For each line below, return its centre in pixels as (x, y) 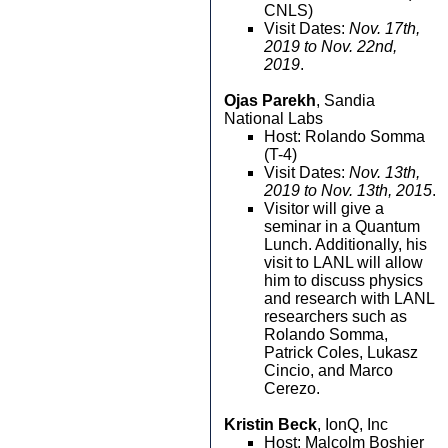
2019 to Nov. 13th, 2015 (348, 190)
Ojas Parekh (270, 100)
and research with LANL (349, 298)
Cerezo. (292, 388)
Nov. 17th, (384, 28)
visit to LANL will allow (343, 262)
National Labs (273, 118)
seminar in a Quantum (342, 226)
